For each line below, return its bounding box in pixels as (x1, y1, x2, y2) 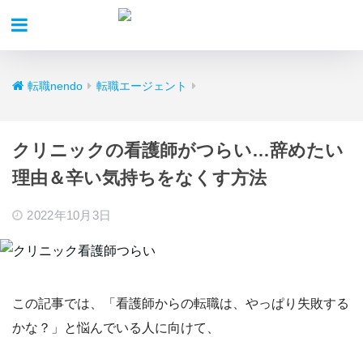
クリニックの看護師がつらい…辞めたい (12, 140, 344, 160)
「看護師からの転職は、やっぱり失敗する (103, 297, 349, 311)
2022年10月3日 (27, 208, 112, 222)
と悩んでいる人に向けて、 (64, 321, 220, 335)
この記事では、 (12, 297, 103, 311)
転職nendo (28, 79, 83, 92)
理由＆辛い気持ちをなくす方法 (12, 168, 267, 188)
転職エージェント (96, 79, 187, 92)
